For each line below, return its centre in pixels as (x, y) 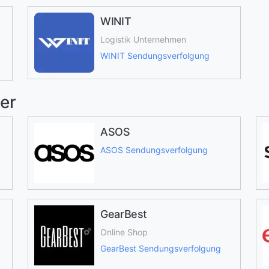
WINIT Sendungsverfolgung (155, 56)
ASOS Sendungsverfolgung (154, 150)
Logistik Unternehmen (143, 39)
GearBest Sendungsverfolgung (160, 248)
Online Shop (124, 232)
